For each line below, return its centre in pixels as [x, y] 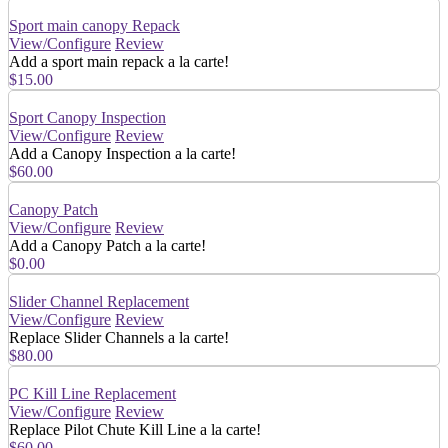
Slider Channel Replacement [99, 301]
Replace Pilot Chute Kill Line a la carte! [135, 429]
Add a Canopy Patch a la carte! [107, 245]
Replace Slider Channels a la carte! [119, 337]
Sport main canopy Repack [94, 25]
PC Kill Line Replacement [92, 393]
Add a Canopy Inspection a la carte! [122, 153]
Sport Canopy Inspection [87, 117]
